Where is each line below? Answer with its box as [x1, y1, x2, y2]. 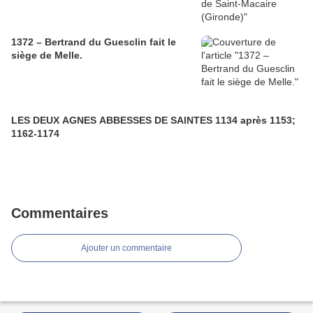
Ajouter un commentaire [81, 243, 172, 254]
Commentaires [11, 205, 108, 221]
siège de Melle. [11, 50, 82, 61]
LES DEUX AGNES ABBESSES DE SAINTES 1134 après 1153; [11, 115, 296, 126]
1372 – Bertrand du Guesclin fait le [11, 36, 176, 48]
